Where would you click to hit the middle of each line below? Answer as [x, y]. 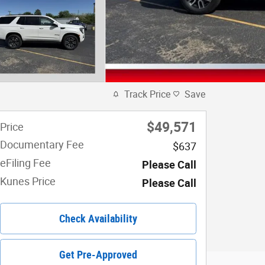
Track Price [147, 94]
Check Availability [98, 218]
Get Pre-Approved [98, 254]
